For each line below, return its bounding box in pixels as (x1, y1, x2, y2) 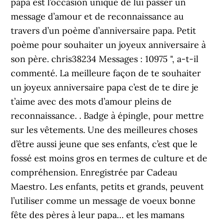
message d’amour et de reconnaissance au (11, 11, 184, 22)
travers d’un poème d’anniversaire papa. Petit (11, 25, 197, 36)
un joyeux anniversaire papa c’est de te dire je (11, 82, 199, 93)
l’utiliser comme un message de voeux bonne (11, 195, 196, 206)
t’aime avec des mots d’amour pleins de (11, 96, 172, 107)
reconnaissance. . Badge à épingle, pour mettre (11, 110, 204, 121)
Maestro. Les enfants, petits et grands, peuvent (11, 181, 204, 192)
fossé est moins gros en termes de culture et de (11, 153, 208, 164)
